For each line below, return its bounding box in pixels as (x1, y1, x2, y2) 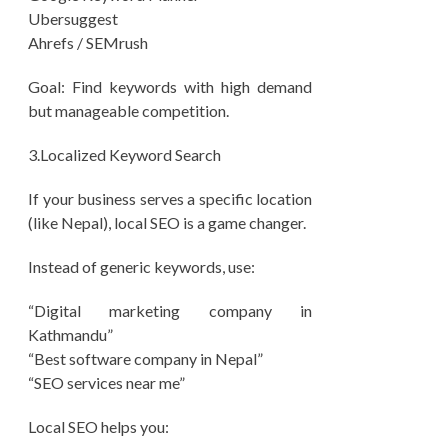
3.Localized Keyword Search (28, 145, 221, 164)
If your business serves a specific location (28, 189, 312, 208)
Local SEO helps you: (28, 417, 169, 436)
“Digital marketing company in (28, 301, 312, 320)
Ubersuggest (28, 9, 118, 28)
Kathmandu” (28, 325, 113, 344)
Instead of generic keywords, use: (28, 257, 255, 276)
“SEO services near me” (28, 373, 185, 392)
